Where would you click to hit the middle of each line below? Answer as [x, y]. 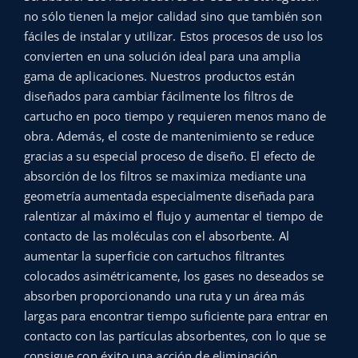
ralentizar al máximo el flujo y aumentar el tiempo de [173, 215]
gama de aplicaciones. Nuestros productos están [159, 76]
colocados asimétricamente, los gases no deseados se [174, 275]
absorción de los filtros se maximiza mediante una [165, 175]
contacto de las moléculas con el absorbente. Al [157, 235]
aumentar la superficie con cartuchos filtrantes [154, 255]
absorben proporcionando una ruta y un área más [164, 295]
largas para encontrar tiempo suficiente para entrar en [176, 315]
